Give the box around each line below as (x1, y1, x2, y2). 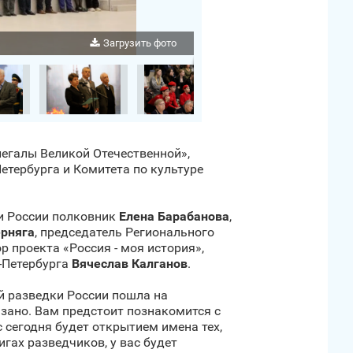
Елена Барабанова (119, 209, 229, 224)
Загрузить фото (103, 37, 176, 49)
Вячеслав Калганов (72, 256, 188, 271)
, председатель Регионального (35, 225, 214, 240)
